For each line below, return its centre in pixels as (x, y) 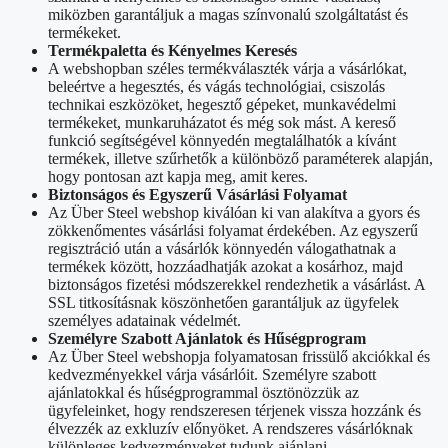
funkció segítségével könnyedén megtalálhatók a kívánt (222, 140)
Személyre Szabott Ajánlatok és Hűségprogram (207, 338)
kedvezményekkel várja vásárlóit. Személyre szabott (212, 374)
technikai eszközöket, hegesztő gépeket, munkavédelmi (222, 104)
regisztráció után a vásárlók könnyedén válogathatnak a (222, 248)
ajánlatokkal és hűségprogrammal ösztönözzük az (203, 392)
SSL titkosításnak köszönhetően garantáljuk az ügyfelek (223, 302)
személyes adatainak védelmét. (144, 320)
